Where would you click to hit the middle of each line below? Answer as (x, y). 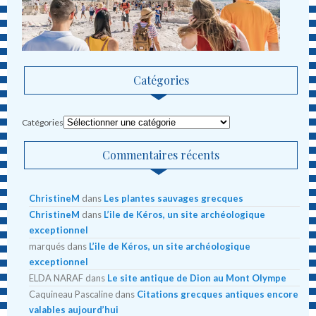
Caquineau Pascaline (71, 294)
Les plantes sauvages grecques (174, 198)
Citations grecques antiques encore (218, 294)
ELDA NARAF (56, 278)
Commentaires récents (161, 154)
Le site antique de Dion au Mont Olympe (197, 278)
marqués (47, 246)
